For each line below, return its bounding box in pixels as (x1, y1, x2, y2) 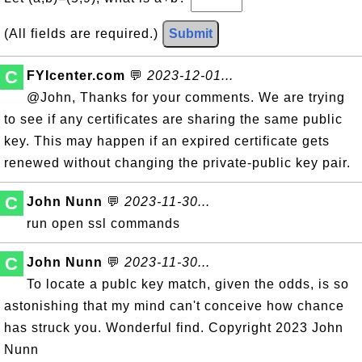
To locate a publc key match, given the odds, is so (27, 277, 349, 291)
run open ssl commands (27, 217, 180, 230)
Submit (169, 27, 213, 40)
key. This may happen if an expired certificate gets (4, 134, 330, 148)
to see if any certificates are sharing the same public (4, 112, 343, 126)
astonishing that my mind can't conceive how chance (4, 299, 344, 313)
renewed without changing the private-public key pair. (4, 156, 351, 170)
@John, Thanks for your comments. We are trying (27, 90, 345, 104)
